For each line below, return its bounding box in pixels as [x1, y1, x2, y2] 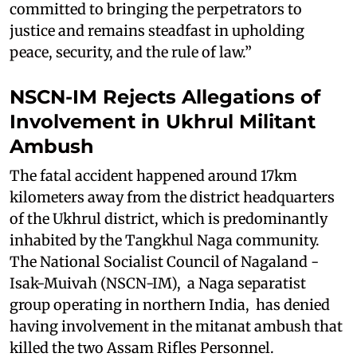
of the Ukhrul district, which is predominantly [10, 209, 328, 228]
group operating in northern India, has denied [10, 295, 330, 314]
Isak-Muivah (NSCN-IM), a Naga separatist [10, 273, 306, 292]
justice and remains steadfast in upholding [10, 21, 304, 40]
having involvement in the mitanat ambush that [10, 316, 343, 335]
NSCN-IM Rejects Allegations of [10, 84, 320, 108]
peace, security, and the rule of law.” [10, 42, 252, 61]
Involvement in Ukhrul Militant [10, 109, 316, 133]
